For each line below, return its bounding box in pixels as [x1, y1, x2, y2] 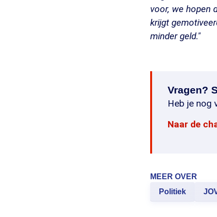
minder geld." [150, 31, 201, 42]
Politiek [159, 187, 186, 196]
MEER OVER [150, 172, 197, 181]
